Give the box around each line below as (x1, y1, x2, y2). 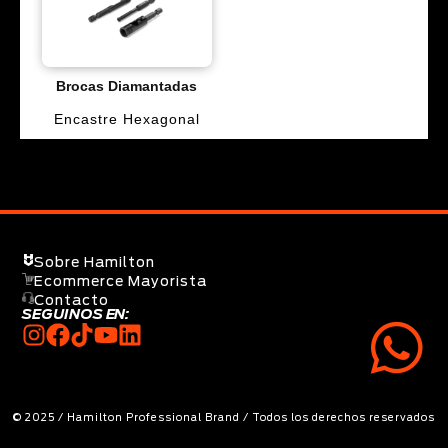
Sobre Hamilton (34, 255, 156, 270)
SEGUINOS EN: (22, 308, 130, 323)
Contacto (34, 293, 110, 308)
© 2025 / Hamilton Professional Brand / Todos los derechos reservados (13, 413, 435, 424)
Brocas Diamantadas (56, 78, 198, 95)
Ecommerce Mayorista (34, 274, 208, 289)
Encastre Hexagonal (53, 111, 200, 128)
